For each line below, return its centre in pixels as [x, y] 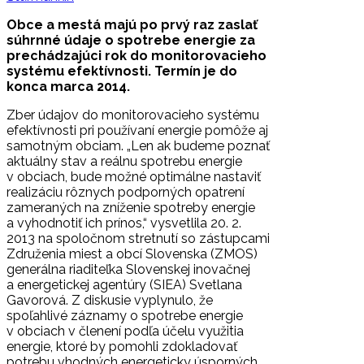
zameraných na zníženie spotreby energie [131, 207]
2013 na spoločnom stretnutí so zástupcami [138, 238]
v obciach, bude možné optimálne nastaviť [134, 176]
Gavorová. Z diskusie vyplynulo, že [110, 300]
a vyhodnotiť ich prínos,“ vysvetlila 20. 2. [124, 223]
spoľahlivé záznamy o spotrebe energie [125, 315]
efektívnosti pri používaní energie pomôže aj [137, 130]
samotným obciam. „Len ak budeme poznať [138, 145]
